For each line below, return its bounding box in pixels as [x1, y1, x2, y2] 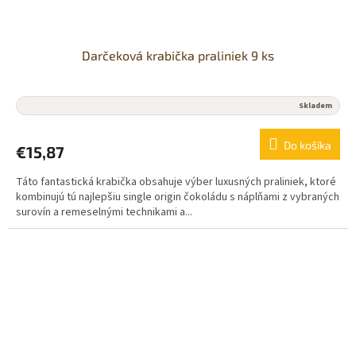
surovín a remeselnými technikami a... [16, 204, 192, 221]
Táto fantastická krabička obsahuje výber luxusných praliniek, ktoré [16, 174, 336, 191]
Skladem [299, 100, 332, 112]
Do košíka [284, 138, 331, 153]
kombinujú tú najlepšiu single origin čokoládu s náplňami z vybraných [16, 189, 339, 206]
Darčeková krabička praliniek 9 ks [82, 48, 274, 64]
